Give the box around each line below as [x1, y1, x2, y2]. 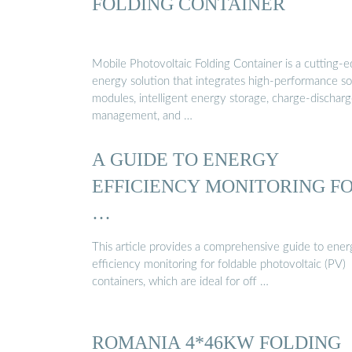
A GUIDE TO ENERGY [92, 148, 279, 170]
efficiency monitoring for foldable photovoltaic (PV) [92, 258, 346, 270]
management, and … [92, 110, 192, 123]
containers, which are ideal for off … [92, 275, 269, 288]
